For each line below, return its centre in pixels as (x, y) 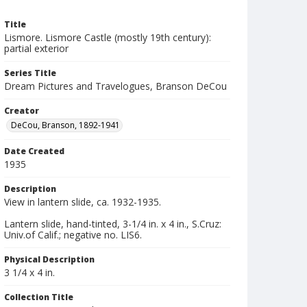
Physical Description (49, 259)
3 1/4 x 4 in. (29, 272)
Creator (22, 111)
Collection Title (39, 297)
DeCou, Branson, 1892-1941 (65, 125)
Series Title (30, 73)
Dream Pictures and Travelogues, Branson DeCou (115, 86)
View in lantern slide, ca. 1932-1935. (83, 202)
